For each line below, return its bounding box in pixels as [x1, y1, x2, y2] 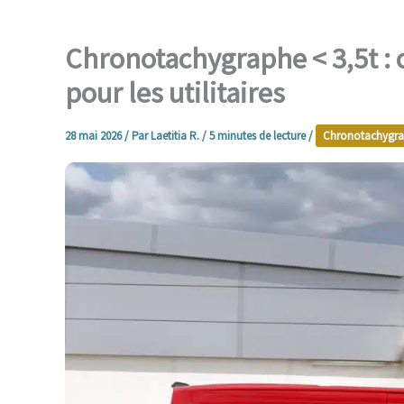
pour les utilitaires [65, 75, 285, 111]
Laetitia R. [151, 128, 202, 143]
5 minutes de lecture [209, 128, 306, 143]
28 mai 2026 [65, 128, 124, 143]
